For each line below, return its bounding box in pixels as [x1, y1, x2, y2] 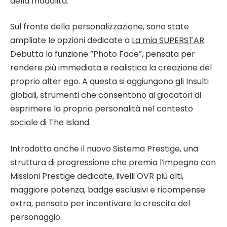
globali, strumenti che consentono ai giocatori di [10, 89, 201, 101]
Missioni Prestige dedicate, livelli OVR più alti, [10, 170, 183, 182]
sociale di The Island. [10, 117, 91, 129]
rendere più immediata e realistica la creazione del [10, 62, 212, 74]
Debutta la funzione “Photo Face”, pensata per [10, 48, 195, 60]
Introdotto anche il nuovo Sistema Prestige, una [10, 142, 198, 155]
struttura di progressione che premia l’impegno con [10, 156, 216, 168]
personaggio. [10, 211, 62, 223]
